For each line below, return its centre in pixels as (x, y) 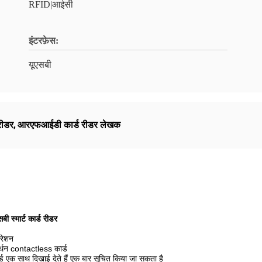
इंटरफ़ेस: (44, 41)
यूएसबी (40, 65)
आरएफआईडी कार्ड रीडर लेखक (69, 125)
